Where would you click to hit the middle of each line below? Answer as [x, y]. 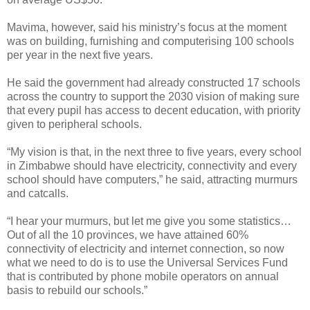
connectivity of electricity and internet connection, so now [146, 248]
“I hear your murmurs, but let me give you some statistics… [149, 221]
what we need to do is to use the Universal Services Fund [147, 262]
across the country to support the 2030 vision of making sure [153, 96]
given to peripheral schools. [74, 124]
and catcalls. [38, 193]
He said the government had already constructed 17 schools [154, 82]
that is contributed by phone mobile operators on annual [143, 276]
